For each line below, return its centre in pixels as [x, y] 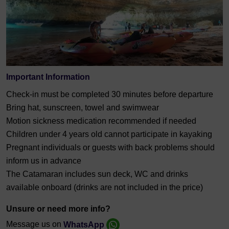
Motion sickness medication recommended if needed [101, 121]
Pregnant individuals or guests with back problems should [110, 148]
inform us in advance [44, 161]
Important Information [48, 77]
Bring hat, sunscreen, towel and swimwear [83, 108]
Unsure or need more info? [58, 209]
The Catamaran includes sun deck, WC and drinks [97, 174]
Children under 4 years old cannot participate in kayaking [109, 134]
